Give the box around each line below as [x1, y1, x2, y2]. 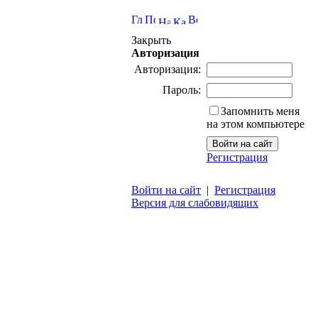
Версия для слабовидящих [131, 197, 258, 209]
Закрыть [131, 34, 171, 46]
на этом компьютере [207, 118, 305, 130]
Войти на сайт [131, 184, 201, 196]
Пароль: [163, 84, 201, 96]
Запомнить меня [221, 105, 300, 117]
